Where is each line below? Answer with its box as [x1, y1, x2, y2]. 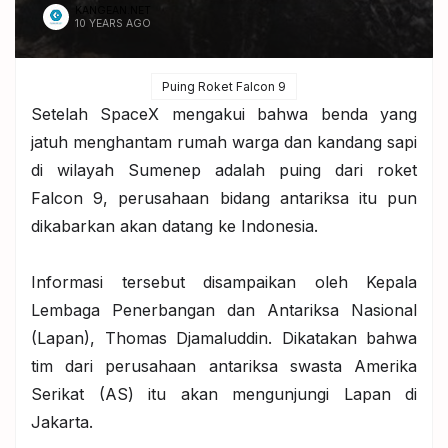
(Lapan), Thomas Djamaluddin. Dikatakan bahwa [31, 328, 417, 348]
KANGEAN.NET [75, 4, 151, 17]
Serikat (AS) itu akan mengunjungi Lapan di [31, 384, 417, 404]
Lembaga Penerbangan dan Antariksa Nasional [31, 300, 417, 320]
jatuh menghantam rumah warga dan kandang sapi [31, 132, 417, 152]
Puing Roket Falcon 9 [162, 79, 286, 94]
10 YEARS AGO [75, 17, 151, 30]
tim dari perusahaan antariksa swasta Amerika [31, 356, 417, 376]
